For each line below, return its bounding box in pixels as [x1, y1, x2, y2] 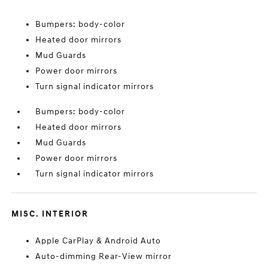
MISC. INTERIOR [11, 209, 89, 219]
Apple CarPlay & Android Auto [35, 236, 162, 246]
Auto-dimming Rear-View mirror [35, 251, 172, 261]
